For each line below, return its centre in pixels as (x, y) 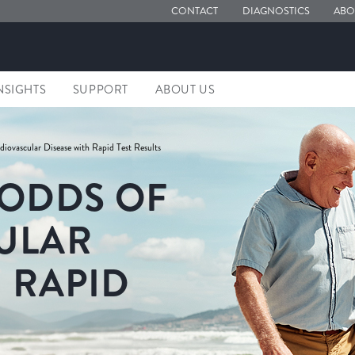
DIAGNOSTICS (276, 11)
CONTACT (195, 11)
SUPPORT (101, 89)
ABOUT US (185, 89)
